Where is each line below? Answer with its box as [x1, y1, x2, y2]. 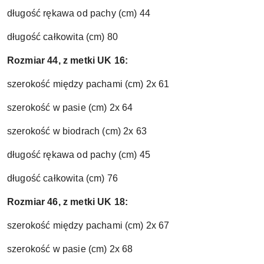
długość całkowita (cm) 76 [7, 173, 118, 183]
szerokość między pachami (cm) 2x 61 [7, 78, 170, 89]
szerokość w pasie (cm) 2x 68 [7, 243, 133, 254]
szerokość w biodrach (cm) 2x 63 [7, 126, 147, 136]
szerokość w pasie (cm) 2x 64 [7, 102, 133, 113]
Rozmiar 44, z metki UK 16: [7, 55, 128, 65]
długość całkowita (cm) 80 [7, 31, 118, 42]
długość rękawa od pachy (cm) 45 [7, 149, 150, 160]
